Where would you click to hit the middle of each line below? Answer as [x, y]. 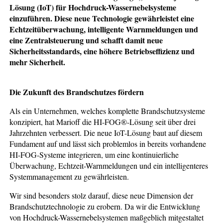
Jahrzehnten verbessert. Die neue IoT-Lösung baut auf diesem [106, 132]
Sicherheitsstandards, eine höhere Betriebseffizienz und [102, 51]
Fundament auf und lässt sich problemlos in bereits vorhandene [108, 143]
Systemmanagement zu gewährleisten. [69, 176]
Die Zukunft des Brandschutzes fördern [77, 92]
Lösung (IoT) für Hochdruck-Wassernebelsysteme [93, 7]
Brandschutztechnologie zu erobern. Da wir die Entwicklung [105, 206]
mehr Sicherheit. [38, 62]
